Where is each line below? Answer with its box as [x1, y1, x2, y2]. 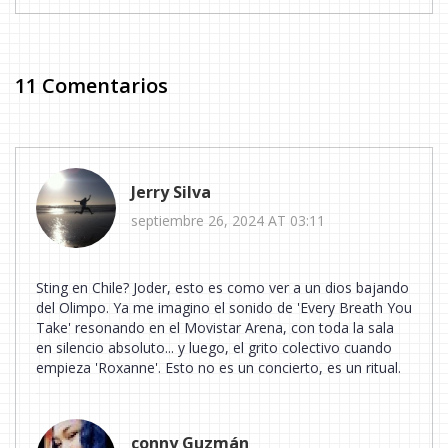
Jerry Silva [131, 181, 211, 204]
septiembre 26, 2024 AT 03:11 [131, 211, 325, 231]
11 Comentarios [15, 71, 168, 99]
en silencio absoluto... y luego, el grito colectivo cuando [36, 337, 392, 357]
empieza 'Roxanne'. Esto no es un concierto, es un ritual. [36, 357, 401, 377]
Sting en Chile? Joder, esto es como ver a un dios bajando [36, 277, 409, 297]
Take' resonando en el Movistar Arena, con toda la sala [36, 317, 394, 337]
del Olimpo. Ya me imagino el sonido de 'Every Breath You [36, 297, 412, 317]
